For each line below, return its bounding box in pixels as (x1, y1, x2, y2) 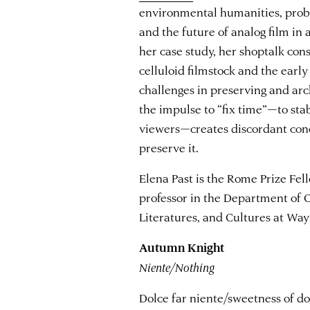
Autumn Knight (139, 239, 225, 255)
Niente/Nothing (139, 259, 215, 275)
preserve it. (139, 139, 199, 155)
